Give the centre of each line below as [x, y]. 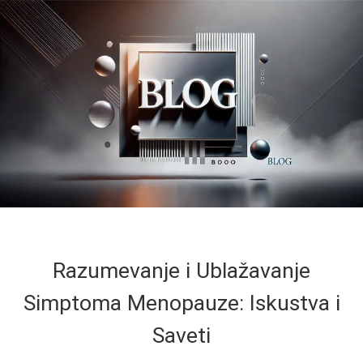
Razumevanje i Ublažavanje [181, 270]
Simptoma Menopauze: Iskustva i [181, 303]
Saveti [181, 335]
